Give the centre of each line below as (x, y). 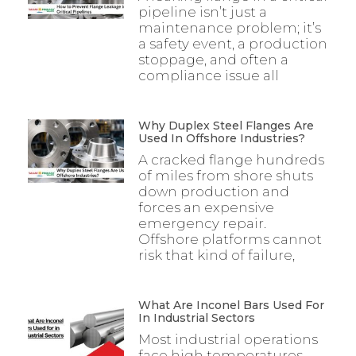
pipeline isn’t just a (202, 12)
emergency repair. (202, 223)
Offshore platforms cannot (230, 239)
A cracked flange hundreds (231, 159)
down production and (213, 191)
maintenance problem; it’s (229, 27)
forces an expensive (206, 207)
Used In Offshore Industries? (221, 138)
